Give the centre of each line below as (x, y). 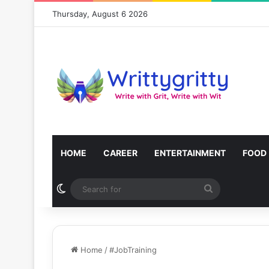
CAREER (120, 153)
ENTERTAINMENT (190, 153)
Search (228, 189)
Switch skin (92, 189)
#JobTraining (133, 250)
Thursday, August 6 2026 (100, 14)
